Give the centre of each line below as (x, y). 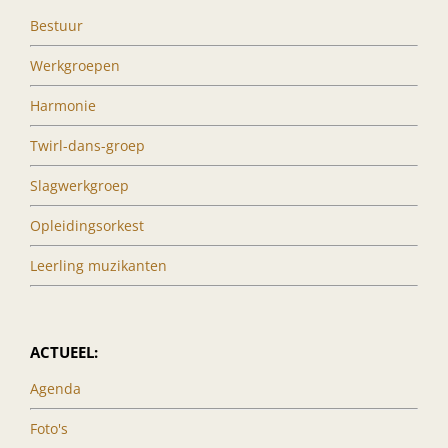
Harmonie (63, 106)
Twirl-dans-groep (87, 146)
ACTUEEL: (64, 352)
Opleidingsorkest (87, 226)
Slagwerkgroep (79, 186)
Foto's (49, 429)
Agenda (55, 389)
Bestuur (56, 26)
